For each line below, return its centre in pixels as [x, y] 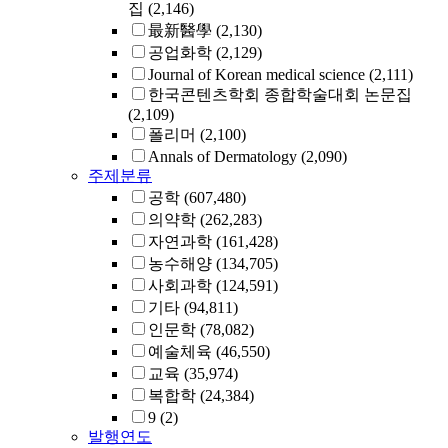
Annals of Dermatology [222, 156]
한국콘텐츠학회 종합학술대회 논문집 [280, 94]
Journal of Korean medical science [256, 74]
